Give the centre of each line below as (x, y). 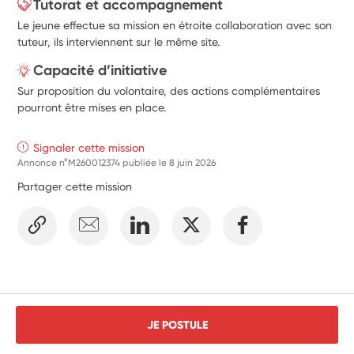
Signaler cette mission (89, 147)
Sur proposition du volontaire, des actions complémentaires (169, 90)
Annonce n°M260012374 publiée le (94, 162)
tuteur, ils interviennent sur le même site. (119, 41)
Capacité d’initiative (100, 70)
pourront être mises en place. (92, 107)
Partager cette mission (75, 186)
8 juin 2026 (193, 162)
